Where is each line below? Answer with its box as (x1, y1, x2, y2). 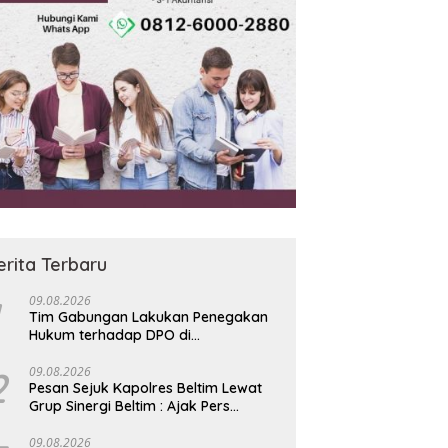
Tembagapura (29, 343, 126, 362)
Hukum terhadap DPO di (29, 325, 192, 344)
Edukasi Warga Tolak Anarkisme (29, 414, 247, 433)
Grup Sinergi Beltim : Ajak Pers (29, 396, 231, 415)
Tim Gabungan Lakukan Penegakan (29, 307, 269, 326)
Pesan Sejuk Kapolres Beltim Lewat (29, 378, 263, 397)
